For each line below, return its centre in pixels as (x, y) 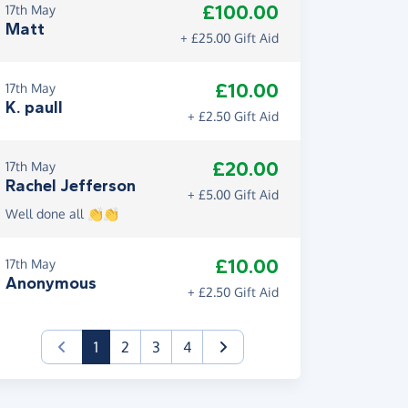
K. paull (34, 107)
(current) (126, 346)
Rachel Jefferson (71, 186)
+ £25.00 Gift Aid (229, 38)
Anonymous (51, 283)
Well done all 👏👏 (62, 214)
